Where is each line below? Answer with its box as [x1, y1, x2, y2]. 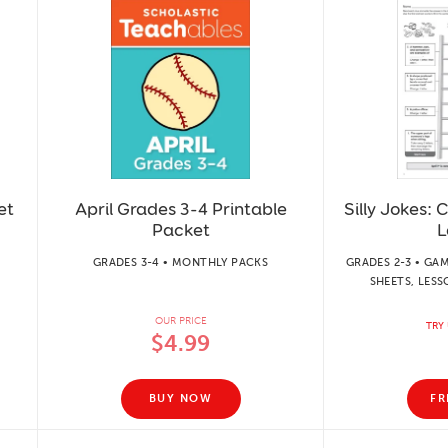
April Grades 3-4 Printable [74, 197, 287, 220]
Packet [151, 218, 210, 241]
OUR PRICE [154, 314, 207, 327]
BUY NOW [148, 392, 213, 405]
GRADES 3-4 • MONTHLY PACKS [92, 255, 269, 269]
